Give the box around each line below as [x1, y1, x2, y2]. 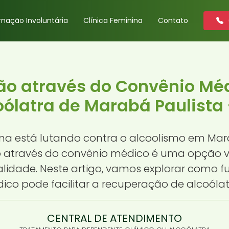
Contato [158, 15, 188, 26]
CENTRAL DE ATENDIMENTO [47, 211, 182, 225]
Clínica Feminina [83, 15, 143, 26]
